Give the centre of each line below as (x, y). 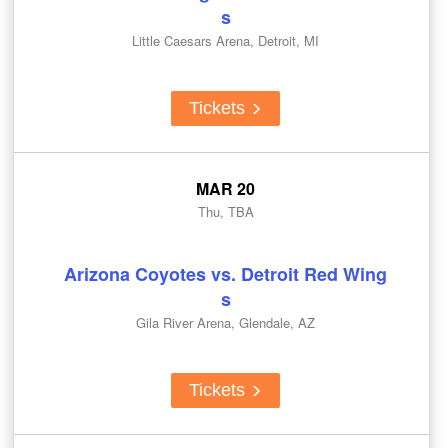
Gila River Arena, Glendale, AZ (225, 322)
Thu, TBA (225, 211)
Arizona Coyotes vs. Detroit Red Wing (225, 273)
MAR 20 (225, 188)
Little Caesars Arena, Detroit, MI (225, 40)
